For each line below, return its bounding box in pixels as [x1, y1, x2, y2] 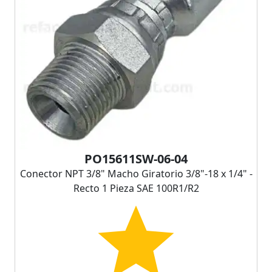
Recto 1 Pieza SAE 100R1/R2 [73, 181, 199, 195]
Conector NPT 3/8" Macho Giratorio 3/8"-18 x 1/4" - [19, 166, 253, 180]
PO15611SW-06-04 [84, 150, 188, 167]
